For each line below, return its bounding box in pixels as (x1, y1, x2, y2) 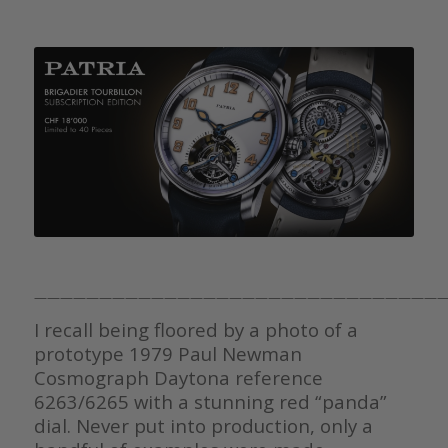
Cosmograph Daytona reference (33, 364, 323, 390)
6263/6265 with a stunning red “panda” (33, 388, 387, 414)
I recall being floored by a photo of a (33, 316, 358, 342)
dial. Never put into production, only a (33, 412, 373, 438)
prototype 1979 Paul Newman (33, 340, 302, 366)
